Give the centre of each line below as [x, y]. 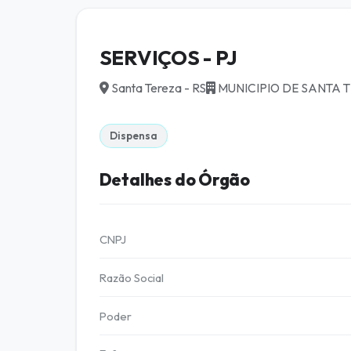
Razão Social [131, 277]
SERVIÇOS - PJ [168, 58]
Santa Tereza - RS [157, 87]
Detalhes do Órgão [175, 179]
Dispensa [134, 135]
